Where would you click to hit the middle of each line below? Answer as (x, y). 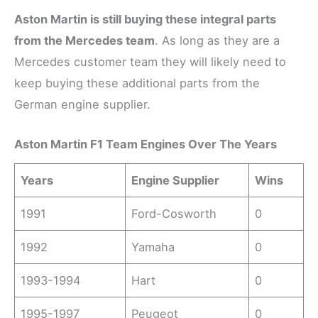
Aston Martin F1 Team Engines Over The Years (147, 144)
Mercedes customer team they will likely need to (150, 62)
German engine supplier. (84, 105)
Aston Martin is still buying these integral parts (145, 20)
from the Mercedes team (84, 41)
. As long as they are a (217, 41)
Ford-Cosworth (174, 213)
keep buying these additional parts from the (137, 83)
